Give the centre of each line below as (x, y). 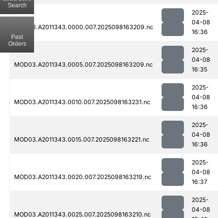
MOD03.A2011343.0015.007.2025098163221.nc (82, 140)
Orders (17, 44)
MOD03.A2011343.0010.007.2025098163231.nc (82, 102)
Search (17, 5)
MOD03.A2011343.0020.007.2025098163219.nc (83, 177)
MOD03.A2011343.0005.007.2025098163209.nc (83, 65)
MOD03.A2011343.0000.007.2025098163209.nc (84, 27)
